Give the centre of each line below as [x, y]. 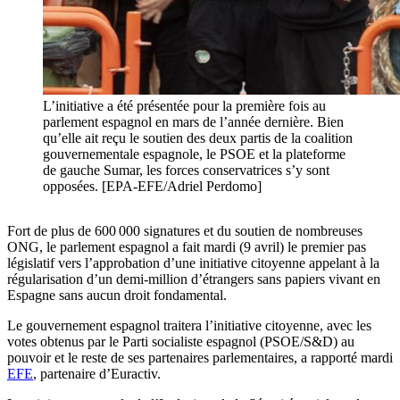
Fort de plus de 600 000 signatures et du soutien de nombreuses [185, 231]
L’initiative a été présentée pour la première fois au [184, 106]
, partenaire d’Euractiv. [97, 374]
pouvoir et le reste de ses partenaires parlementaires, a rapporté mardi [200, 358]
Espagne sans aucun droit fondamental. [117, 296]
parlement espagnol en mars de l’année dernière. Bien [193, 122]
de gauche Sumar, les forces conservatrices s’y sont [186, 171]
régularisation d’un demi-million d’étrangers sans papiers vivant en [194, 279]
